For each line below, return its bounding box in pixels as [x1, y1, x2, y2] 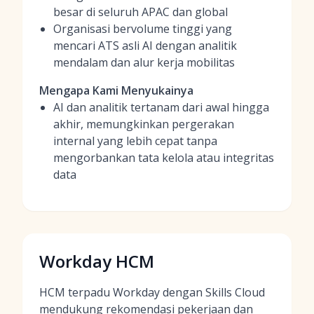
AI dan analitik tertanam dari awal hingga [53, 100, 269, 115]
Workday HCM [39, 250, 154, 273]
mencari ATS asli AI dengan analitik [53, 38, 237, 53]
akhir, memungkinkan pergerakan [53, 116, 234, 132]
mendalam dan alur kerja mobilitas [53, 55, 235, 70]
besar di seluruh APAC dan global [53, 4, 228, 20]
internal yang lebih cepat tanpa [53, 133, 217, 149]
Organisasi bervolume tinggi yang [53, 21, 232, 36]
